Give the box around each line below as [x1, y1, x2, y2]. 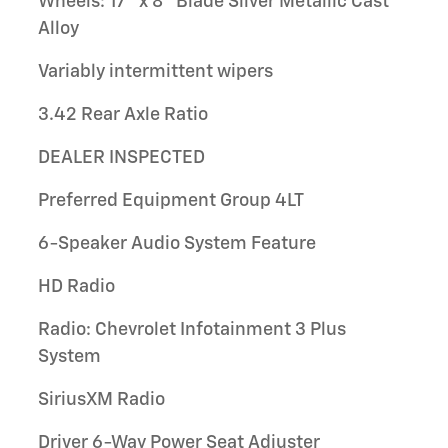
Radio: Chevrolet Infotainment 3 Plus [38, 321, 346, 339]
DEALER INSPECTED [38, 149, 205, 167]
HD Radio [38, 278, 115, 296]
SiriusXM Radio [38, 391, 165, 409]
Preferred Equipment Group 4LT [38, 192, 304, 210]
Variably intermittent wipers [38, 63, 273, 81]
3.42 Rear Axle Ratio [38, 106, 208, 124]
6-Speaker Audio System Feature [38, 235, 316, 253]
